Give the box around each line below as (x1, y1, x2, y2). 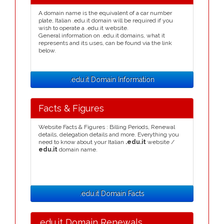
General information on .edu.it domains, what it (38, 32, 165, 39)
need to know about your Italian (38, 138, 125, 145)
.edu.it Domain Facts (79, 189, 144, 197)
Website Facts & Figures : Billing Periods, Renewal (38, 123, 175, 130)
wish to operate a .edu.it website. (38, 24, 128, 31)
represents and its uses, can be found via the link (38, 39, 172, 46)
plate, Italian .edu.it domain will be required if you (38, 17, 173, 24)
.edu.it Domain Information (69, 75, 154, 83)
